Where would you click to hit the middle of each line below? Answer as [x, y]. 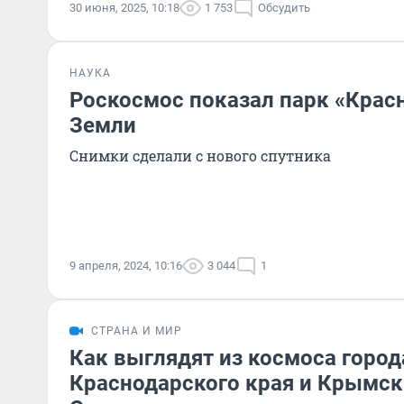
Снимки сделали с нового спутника [200, 156]
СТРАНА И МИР [137, 331]
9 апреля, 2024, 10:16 [126, 266]
